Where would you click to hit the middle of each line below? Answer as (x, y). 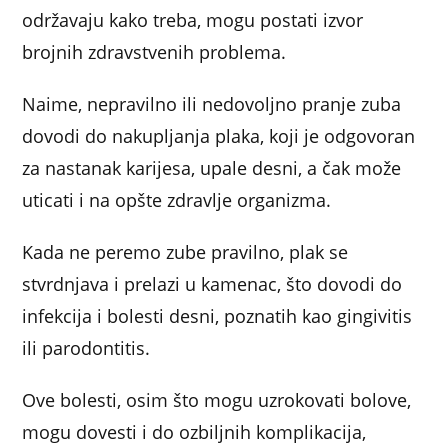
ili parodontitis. (86, 348)
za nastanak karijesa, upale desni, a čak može (212, 168)
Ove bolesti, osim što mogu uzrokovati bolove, (217, 400)
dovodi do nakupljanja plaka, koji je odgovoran (219, 136)
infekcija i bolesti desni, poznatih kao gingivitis (217, 316)
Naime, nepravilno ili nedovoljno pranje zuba (212, 104)
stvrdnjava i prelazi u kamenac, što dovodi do (212, 284)
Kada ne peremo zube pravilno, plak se (185, 252)
